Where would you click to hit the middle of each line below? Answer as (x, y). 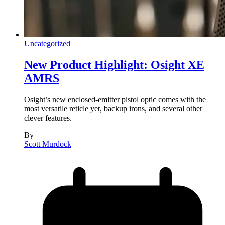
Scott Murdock (48, 144)
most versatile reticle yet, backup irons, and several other (113, 108)
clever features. (48, 118)
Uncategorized (47, 43)
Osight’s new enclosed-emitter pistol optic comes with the (115, 99)
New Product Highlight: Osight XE (114, 65)
